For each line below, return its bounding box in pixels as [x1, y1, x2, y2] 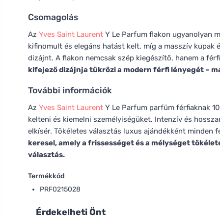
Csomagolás [28, 12, 78, 22]
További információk [28, 85, 112, 95]
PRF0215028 [40, 185, 81, 193]
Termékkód [28, 172, 65, 180]
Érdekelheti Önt [36, 207, 106, 218]
